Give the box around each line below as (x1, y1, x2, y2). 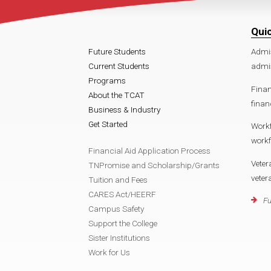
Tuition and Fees (88, 175, 148, 184)
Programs (88, 76, 126, 85)
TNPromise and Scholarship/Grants (88, 160, 220, 170)
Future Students (88, 47, 146, 56)
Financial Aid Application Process (88, 146, 211, 155)
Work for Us (88, 247, 130, 257)
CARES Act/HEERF (88, 189, 156, 199)
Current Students (88, 61, 149, 71)
